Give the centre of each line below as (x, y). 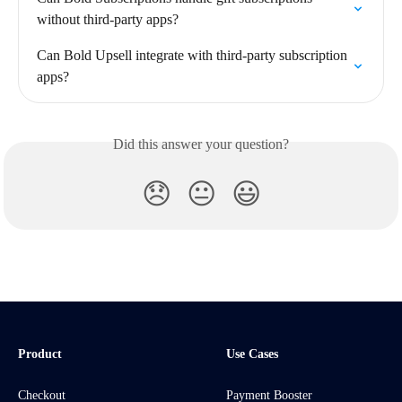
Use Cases (252, 354)
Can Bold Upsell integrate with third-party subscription (194, 55)
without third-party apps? (108, 19)
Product (40, 354)
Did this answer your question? (201, 144)
